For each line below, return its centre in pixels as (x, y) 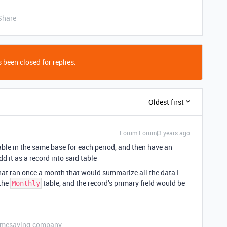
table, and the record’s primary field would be (113, 183)
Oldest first (166, 102)
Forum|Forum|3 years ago (155, 133)
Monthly (26, 183)
